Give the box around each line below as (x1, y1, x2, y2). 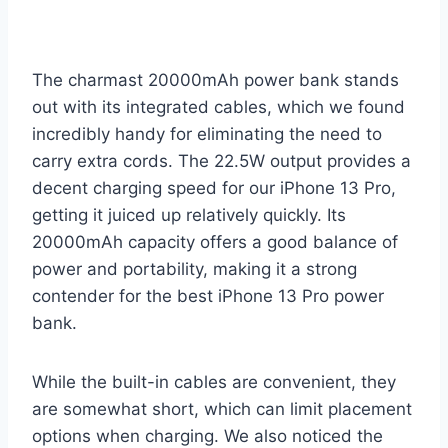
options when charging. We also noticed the (32, 425, 383, 446)
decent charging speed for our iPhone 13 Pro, (32, 177, 396, 198)
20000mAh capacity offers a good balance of (32, 231, 398, 252)
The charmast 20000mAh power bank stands (32, 69, 399, 90)
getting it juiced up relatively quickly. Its (32, 204, 346, 225)
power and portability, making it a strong (32, 258, 357, 279)
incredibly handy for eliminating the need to (32, 123, 382, 144)
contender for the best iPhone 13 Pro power (32, 285, 384, 306)
